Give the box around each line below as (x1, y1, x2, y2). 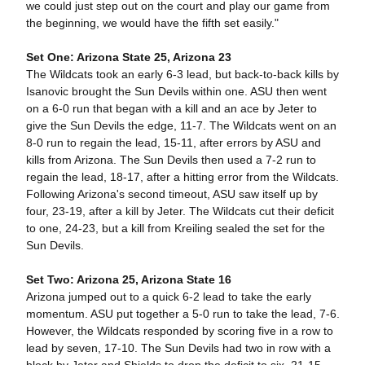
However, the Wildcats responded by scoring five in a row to (25, 324, 333, 338)
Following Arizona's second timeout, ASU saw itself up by (25, 187, 318, 201)
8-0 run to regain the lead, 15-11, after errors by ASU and (25, 136, 321, 150)
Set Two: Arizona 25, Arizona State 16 (25, 273, 231, 287)
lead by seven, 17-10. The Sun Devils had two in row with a (25, 341, 331, 355)
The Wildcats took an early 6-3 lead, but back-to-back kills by (25, 68, 339, 81)
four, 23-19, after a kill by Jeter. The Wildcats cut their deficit (25, 204, 334, 218)
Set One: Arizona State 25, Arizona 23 (25, 51, 231, 64)
